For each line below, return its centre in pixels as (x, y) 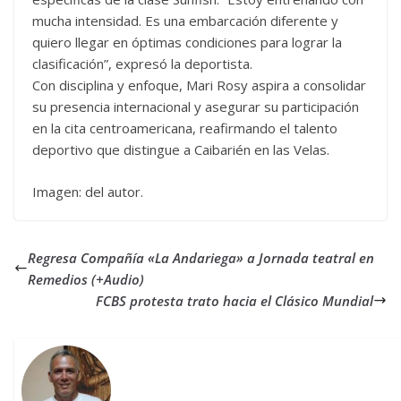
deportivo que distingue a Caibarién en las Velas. (181, 149)
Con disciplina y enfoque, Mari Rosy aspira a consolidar (199, 85)
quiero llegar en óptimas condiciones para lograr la (187, 42)
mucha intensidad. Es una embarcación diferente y (185, 21)
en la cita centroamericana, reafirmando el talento (185, 128)
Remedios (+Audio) (86, 279)
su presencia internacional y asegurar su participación (196, 107)
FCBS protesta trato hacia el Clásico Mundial (235, 300)
